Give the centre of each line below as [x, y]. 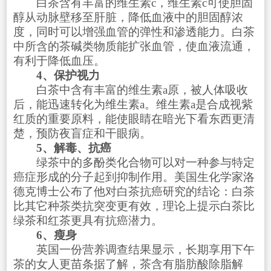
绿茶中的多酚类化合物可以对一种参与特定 [134, 162]
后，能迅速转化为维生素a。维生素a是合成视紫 [133, 104]
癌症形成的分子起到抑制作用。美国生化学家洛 [134, 177]
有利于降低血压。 [59, 60]
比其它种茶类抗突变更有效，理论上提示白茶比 [134, 206]
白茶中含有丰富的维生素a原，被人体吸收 [130, 90]
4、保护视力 [68, 75]
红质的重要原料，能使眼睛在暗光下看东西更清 [134, 119]
